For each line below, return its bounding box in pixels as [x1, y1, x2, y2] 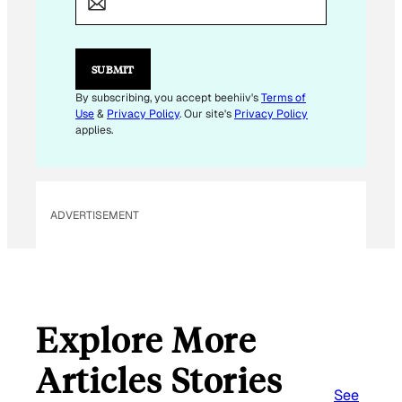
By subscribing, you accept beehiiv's [75, 91, 261, 106]
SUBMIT [92, 62, 135, 77]
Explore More [36, 318, 256, 362]
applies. [75, 123, 113, 138]
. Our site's [179, 107, 234, 122]
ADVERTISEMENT [50, 207, 139, 223]
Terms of [261, 91, 306, 106]
